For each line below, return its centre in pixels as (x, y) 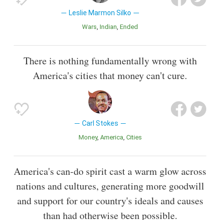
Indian (109, 27)
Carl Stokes (100, 123)
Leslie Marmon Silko (100, 13)
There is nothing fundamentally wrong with (110, 60)
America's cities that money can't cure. (110, 75)
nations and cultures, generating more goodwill (110, 186)
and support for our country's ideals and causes (110, 200)
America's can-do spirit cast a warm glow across (110, 171)
